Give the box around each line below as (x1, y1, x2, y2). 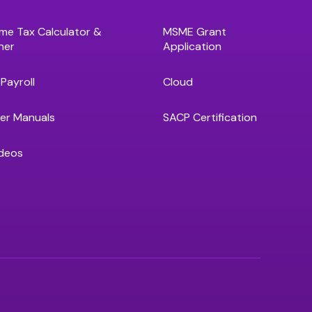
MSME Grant (163, 24, 226, 39)
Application (163, 39, 221, 54)
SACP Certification (163, 110, 257, 125)
